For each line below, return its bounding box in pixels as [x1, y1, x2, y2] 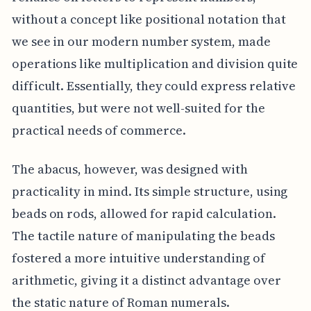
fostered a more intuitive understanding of [11, 249, 265, 267]
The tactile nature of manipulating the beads [11, 226, 275, 244]
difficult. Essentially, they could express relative [11, 76, 296, 94]
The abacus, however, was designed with [11, 160, 248, 178]
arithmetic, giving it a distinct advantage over [11, 271, 281, 289]
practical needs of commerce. [11, 121, 186, 139]
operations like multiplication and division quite [11, 54, 299, 72]
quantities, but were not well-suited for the [11, 99, 265, 117]
